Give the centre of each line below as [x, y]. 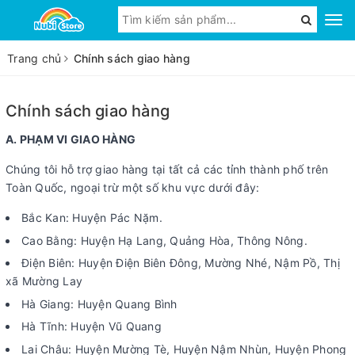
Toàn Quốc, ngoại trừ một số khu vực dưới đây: [133, 187]
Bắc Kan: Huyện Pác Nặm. [92, 218]
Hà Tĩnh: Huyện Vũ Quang [92, 326]
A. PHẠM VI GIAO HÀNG [71, 139]
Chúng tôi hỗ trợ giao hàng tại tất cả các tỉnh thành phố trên [167, 169]
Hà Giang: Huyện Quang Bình [99, 303]
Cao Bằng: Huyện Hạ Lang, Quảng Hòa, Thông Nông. [164, 240]
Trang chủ [34, 58]
